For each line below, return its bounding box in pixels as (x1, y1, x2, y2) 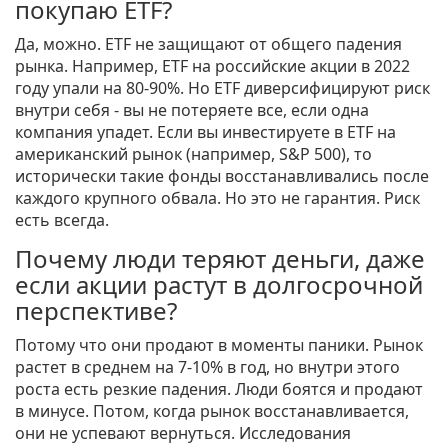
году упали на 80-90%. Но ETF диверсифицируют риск (15, 77, 430, 100)
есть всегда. (15, 209, 109, 232)
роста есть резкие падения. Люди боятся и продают (15, 378, 423, 401)
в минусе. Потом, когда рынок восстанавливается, (15, 400, 409, 423)
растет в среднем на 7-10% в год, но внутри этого (15, 356, 400, 379)
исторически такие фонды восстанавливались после (15, 165, 429, 188)
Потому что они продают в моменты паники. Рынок (15, 334, 423, 357)
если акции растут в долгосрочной (15, 268, 423, 302)
